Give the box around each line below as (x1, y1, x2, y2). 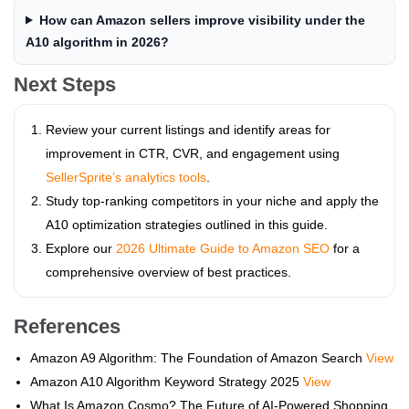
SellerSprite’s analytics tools (46, 169, 206, 184)
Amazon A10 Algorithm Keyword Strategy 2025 (30, 373, 303, 389)
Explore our (46, 240, 116, 256)
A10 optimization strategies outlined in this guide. (46, 216, 328, 232)
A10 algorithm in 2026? (26, 34, 169, 49)
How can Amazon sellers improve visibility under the (38, 12, 365, 27)
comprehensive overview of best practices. (46, 264, 291, 279)
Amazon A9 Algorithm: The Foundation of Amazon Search (30, 350, 366, 365)
